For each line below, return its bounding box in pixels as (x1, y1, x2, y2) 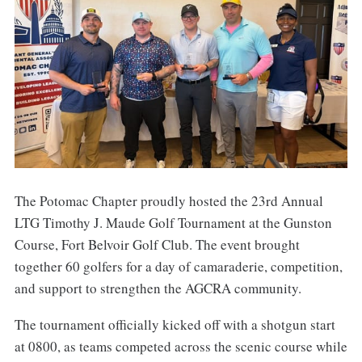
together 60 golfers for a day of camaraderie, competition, (14, 256, 343, 276)
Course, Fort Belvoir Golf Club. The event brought (14, 234, 300, 254)
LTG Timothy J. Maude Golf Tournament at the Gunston (14, 213, 332, 232)
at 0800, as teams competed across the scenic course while (14, 336, 347, 356)
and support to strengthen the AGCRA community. (14, 278, 301, 297)
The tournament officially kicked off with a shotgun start (14, 314, 335, 334)
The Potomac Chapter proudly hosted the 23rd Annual (14, 191, 323, 210)
